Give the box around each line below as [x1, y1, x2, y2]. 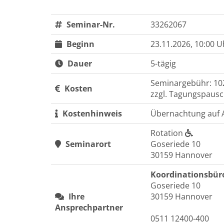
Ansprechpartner [55, 202, 123, 213]
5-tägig [150, 58, 176, 69]
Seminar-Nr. [64, 19, 115, 30]
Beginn [64, 38, 94, 49]
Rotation [150, 127, 185, 138]
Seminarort [63, 138, 111, 149]
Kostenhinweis [60, 108, 122, 119]
